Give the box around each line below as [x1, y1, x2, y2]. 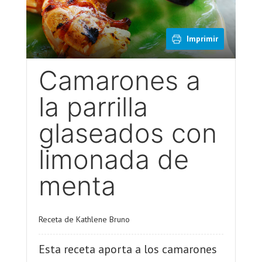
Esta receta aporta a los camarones [38, 242, 217, 257]
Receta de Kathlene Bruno [38, 214, 130, 225]
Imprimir [187, 33, 219, 44]
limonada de [38, 143, 189, 176]
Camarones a [38, 64, 201, 97]
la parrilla [38, 91, 148, 123]
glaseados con [38, 117, 217, 150]
